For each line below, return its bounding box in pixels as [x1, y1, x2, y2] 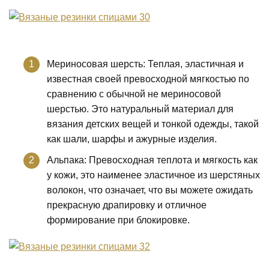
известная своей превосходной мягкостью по [47, 74, 249, 84]
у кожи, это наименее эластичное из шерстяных [47, 170, 260, 180]
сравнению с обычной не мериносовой [47, 89, 221, 99]
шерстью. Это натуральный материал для [47, 104, 234, 114]
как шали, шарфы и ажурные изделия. [47, 134, 217, 144]
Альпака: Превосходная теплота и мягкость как [47, 155, 258, 165]
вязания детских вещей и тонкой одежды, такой [47, 119, 259, 129]
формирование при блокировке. [47, 215, 190, 225]
